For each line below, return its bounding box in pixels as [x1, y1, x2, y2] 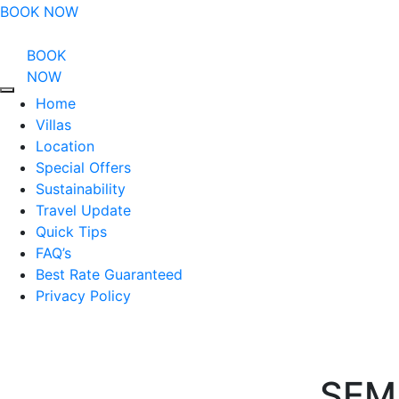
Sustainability [36, 180, 126, 198]
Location [36, 137, 94, 155]
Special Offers [36, 159, 131, 176]
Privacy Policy [36, 287, 131, 305]
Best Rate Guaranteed [36, 265, 183, 283]
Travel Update [36, 201, 131, 219]
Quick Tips [36, 223, 107, 240]
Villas [36, 116, 71, 134]
